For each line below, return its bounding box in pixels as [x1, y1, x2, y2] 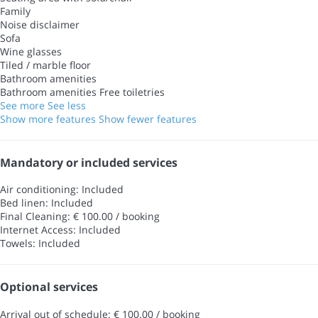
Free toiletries [99, 84, 165, 99]
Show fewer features [99, 111, 197, 126]
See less [48, 98, 86, 112]
